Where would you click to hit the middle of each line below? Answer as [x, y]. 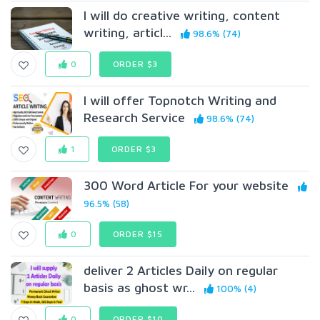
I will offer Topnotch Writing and [180, 100]
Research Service [135, 117]
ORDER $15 [138, 234]
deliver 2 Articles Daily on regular [181, 270]
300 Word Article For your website [186, 185]
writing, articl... [128, 32]
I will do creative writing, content [182, 15]
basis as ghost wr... [140, 287]
